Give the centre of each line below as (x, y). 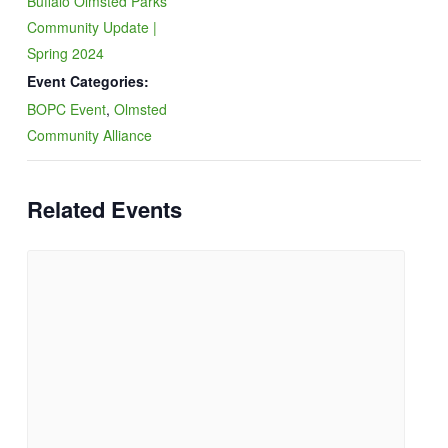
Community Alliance (89, 134)
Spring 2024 (65, 52)
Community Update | (91, 26)
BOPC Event (66, 108)
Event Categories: (87, 80)
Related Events (104, 208)
